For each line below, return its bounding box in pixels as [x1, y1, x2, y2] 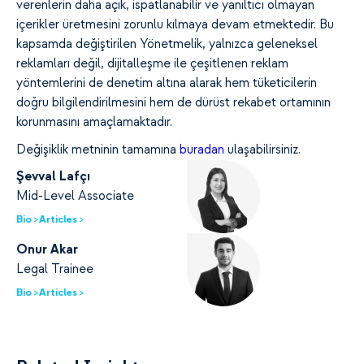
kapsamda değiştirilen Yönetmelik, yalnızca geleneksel [16, 37, 318, 52]
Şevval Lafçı [16, 169, 90, 184]
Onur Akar [16, 242, 78, 258]
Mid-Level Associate [16, 188, 134, 204]
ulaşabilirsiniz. [224, 142, 301, 158]
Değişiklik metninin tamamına [16, 142, 180, 158]
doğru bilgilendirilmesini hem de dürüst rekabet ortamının [16, 95, 331, 110]
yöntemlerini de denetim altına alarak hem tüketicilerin [16, 76, 317, 91]
